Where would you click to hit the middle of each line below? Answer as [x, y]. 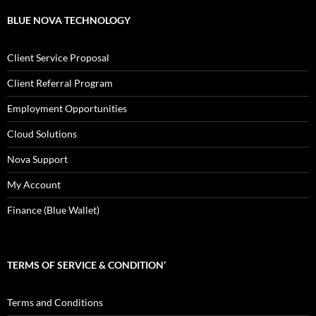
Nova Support [37, 159]
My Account [34, 185]
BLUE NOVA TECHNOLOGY [69, 20]
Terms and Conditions [55, 303]
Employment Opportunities [67, 109]
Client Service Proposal [58, 58]
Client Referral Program [60, 83]
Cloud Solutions [42, 134]
